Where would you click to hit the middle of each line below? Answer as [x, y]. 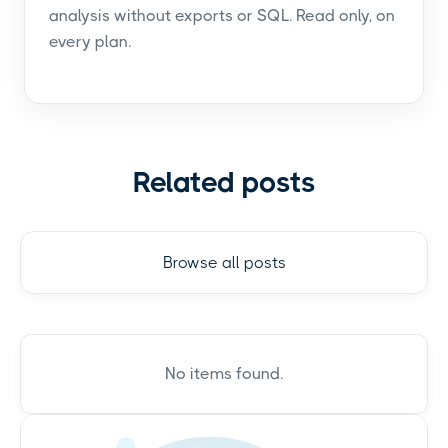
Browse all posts [224, 262]
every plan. [90, 41]
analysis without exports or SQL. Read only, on [222, 15]
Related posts [224, 182]
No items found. [224, 373]
